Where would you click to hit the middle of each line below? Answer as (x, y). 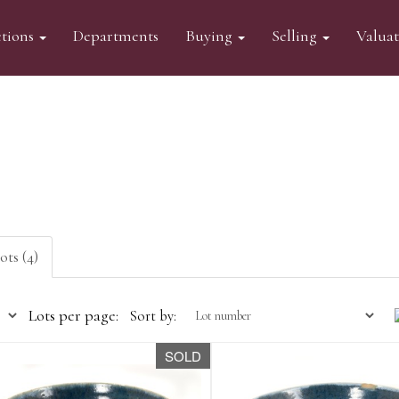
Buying (210, 36)
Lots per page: (73, 315)
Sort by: (152, 316)
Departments (115, 36)
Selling (296, 36)
